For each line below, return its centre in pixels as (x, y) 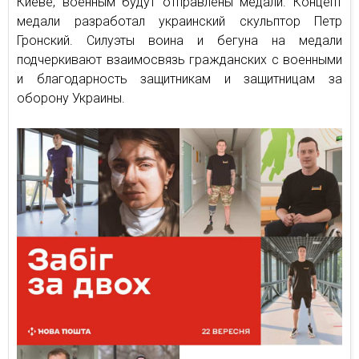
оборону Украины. (71, 98)
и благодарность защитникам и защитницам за (179, 79)
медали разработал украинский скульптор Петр (179, 21)
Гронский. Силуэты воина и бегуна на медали (179, 40)
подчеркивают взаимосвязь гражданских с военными (179, 60)
